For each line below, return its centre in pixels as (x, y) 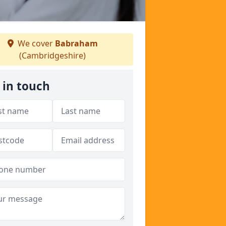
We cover (35, 43)
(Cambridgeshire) (52, 55)
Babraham (76, 43)
